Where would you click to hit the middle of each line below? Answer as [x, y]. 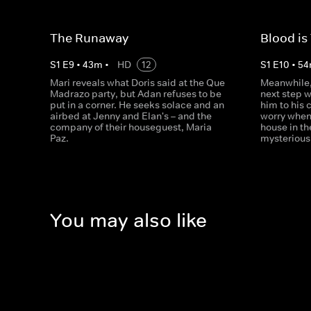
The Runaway [89, 38]
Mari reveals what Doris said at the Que [137, 83]
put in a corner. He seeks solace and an [137, 105]
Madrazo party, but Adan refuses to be [136, 94]
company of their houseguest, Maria [131, 127]
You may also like [128, 221]
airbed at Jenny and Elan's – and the [131, 116]
